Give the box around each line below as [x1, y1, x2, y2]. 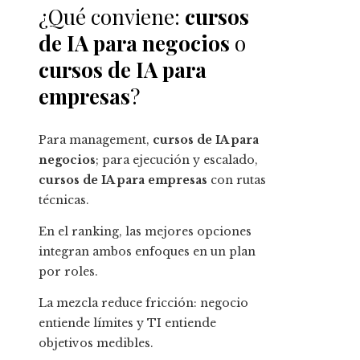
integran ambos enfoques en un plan [39, 244, 256, 260]
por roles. [39, 264, 98, 280]
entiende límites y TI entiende [39, 316, 216, 331]
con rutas [207, 173, 266, 188]
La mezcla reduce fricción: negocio [39, 296, 248, 311]
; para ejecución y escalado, [96, 153, 258, 168]
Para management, [39, 133, 153, 148]
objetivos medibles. [39, 336, 153, 351]
